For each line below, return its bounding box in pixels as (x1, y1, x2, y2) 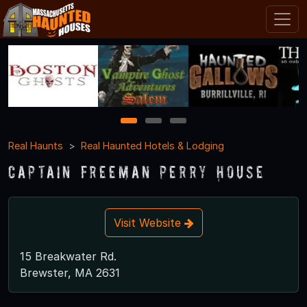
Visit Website (113, 215, 184, 230)
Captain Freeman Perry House (8, 161, 266, 182)
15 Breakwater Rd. (20, 249, 116, 263)
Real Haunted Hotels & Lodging (81, 139, 224, 151)
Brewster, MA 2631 (20, 265, 120, 280)
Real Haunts (8, 139, 63, 151)
